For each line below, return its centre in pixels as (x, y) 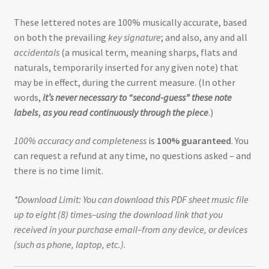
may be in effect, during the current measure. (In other (124, 82)
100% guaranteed (194, 141)
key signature (134, 37)
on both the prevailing (61, 37)
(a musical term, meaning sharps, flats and (148, 52)
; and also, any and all (204, 37)
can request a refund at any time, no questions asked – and (132, 156)
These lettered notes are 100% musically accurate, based (130, 22)
